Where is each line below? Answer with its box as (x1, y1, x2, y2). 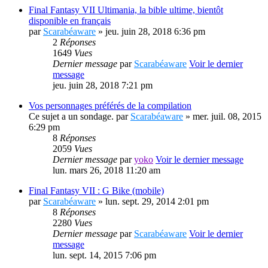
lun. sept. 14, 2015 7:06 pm (53, 250, 156, 260)
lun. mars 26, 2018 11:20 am (53, 165, 160, 175)
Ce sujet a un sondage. (29, 111, 114, 121)
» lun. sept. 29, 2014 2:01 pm (96, 196, 209, 206)
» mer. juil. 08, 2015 (183, 111, 261, 121)
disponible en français (29, 16, 111, 26)
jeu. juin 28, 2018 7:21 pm (53, 80, 153, 90)
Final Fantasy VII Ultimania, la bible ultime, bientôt (29, 5, 223, 15)
